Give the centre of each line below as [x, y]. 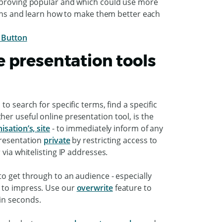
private [57, 140]
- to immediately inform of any [107, 128]
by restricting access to [114, 140]
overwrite [95, 188]
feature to [132, 188]
